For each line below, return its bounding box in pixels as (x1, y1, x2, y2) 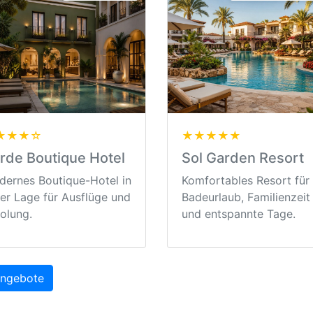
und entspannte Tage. (181, 207, 296, 221)
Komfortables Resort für (181, 173, 310, 188)
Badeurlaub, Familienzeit (181, 190, 310, 205)
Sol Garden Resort (181, 150, 304, 167)
